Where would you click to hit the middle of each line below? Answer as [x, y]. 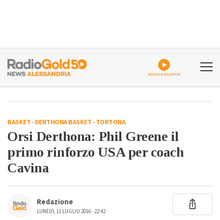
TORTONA [110, 122]
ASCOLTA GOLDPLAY [164, 74]
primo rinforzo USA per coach [96, 152]
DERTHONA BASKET [63, 122]
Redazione [55, 202]
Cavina [28, 168]
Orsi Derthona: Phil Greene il [93, 136]
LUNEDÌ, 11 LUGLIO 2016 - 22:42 [71, 211]
